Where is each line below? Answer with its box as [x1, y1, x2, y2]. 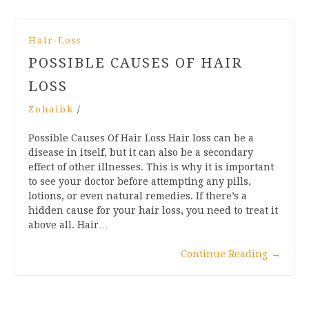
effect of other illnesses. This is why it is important [28, 161, 274, 172]
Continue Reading [181, 248, 268, 259]
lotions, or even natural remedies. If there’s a [28, 190, 247, 201]
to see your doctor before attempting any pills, [28, 175, 251, 187]
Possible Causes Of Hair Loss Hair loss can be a [28, 132, 254, 143]
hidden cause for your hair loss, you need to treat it [28, 204, 278, 216]
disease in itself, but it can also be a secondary [28, 146, 253, 158]
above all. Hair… [28, 219, 108, 230]
